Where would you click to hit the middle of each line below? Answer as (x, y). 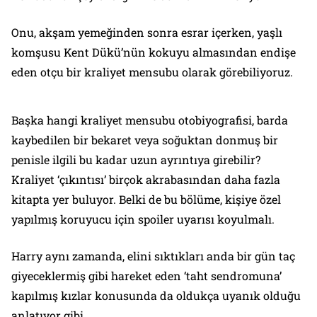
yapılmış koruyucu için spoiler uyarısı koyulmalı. (143, 219)
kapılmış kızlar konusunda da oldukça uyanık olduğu (156, 295)
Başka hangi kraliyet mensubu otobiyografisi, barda (150, 120)
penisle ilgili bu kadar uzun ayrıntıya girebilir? (136, 159)
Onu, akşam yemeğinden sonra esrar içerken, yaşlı (147, 32)
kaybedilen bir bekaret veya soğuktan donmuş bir (145, 139)
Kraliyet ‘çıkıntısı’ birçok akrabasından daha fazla (146, 179)
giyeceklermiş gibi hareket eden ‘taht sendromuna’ (146, 275)
